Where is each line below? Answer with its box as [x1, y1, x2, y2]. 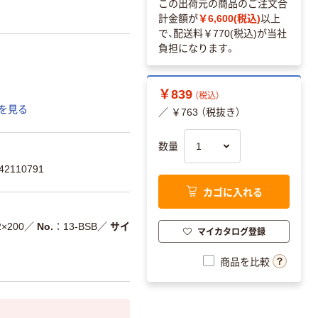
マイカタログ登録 [197, 224, 265, 237]
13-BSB [63, 220, 97, 232]
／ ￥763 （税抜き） [158, 106, 241, 119]
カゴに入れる [202, 184, 263, 199]
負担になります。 [158, 43, 236, 55]
